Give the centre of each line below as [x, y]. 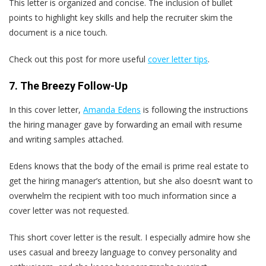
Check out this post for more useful [78, 59]
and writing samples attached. [66, 140]
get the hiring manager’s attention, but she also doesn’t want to [131, 181]
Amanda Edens [112, 110]
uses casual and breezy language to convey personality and [123, 252]
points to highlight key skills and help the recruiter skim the [121, 18]
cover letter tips [178, 59]
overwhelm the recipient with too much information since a [123, 196]
